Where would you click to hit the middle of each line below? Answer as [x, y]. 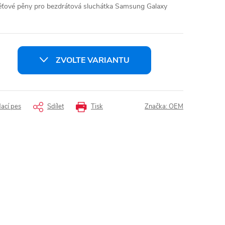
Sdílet [55, 107]
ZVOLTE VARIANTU [93, 60]
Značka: [157, 107]
